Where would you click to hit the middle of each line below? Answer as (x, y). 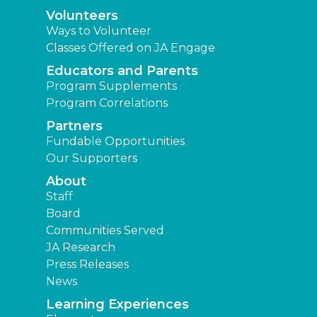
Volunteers (82, 16)
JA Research (81, 248)
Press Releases (87, 265)
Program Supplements (111, 86)
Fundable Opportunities (115, 142)
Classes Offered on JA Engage (131, 48)
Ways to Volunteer (99, 31)
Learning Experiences (117, 305)
